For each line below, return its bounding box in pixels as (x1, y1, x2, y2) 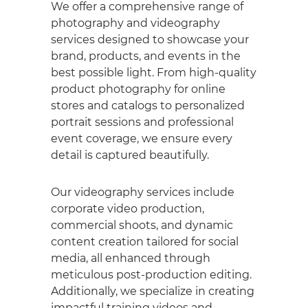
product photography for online (51, 82, 225, 96)
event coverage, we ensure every (51, 132, 232, 145)
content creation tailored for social (51, 235, 239, 248)
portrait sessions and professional (51, 115, 234, 129)
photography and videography (51, 16, 220, 30)
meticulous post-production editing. (51, 268, 252, 281)
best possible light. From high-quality (51, 66, 256, 79)
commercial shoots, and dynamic (51, 219, 233, 232)
